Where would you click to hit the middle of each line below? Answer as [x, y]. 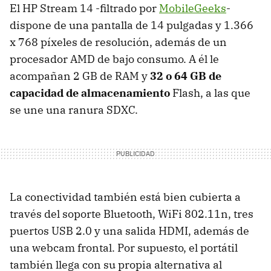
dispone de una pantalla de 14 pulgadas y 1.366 [132, 25]
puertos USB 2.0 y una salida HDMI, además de [129, 230]
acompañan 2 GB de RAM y [80, 76]
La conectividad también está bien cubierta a [125, 197]
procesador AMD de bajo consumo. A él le [114, 59]
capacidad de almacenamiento [90, 93]
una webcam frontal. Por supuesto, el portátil [124, 247]
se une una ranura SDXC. [74, 109]
